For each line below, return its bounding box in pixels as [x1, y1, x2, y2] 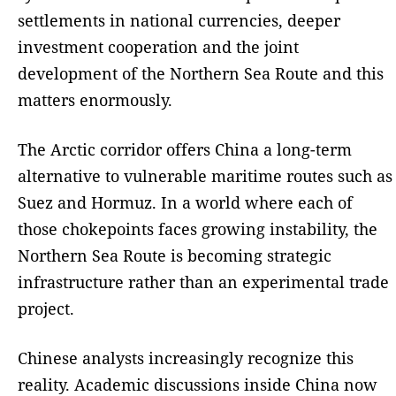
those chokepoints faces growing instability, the [18, 217, 377, 240]
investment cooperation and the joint [18, 35, 299, 57]
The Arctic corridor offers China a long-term [18, 138, 352, 160]
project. [18, 297, 74, 319]
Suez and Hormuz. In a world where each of [18, 191, 353, 213]
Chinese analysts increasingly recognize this [18, 346, 354, 369]
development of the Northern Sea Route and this [18, 62, 384, 84]
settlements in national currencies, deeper [18, 9, 340, 31]
